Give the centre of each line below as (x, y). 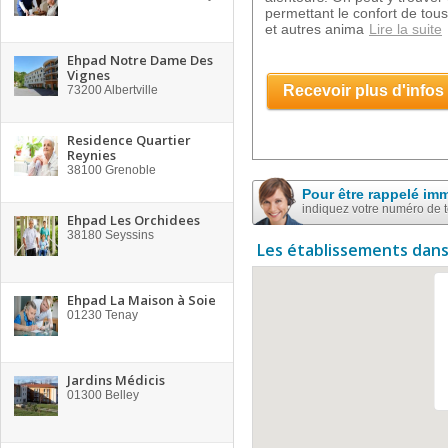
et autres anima (314, 29)
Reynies (91, 155)
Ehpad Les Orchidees (133, 220)
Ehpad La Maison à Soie (141, 300)
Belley (120, 395)
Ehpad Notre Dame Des (140, 60)
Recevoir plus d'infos (363, 90)
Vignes (88, 75)
